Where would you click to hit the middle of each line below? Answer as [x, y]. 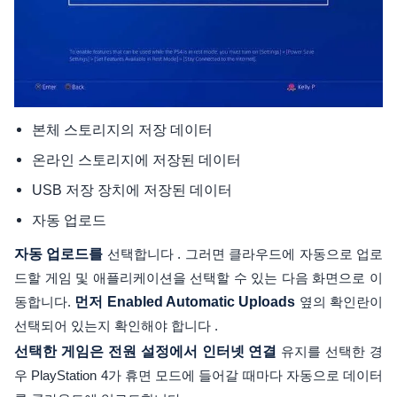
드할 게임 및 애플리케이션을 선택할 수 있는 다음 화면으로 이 [198, 277]
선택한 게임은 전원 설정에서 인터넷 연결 [146, 351]
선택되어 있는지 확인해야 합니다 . [116, 325]
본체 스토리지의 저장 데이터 [122, 129]
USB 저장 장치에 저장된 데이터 [132, 189]
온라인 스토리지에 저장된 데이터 [136, 159]
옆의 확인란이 [339, 301]
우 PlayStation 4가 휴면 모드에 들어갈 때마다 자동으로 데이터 [198, 375]
